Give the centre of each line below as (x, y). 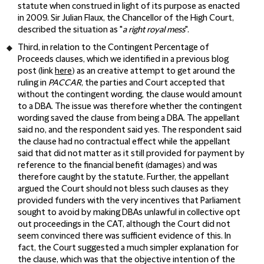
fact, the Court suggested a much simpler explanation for (128, 248)
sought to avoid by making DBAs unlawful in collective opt (129, 212)
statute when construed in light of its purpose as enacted (129, 6)
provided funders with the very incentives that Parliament (129, 201)
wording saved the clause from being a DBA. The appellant (129, 118)
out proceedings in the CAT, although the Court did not (124, 224)
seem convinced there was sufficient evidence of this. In (124, 236)
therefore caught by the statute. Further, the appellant (123, 177)
